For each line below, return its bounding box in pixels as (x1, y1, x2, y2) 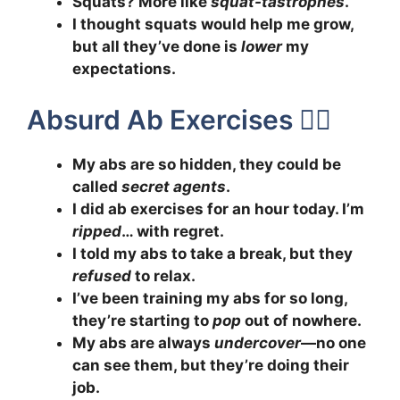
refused (72, 266, 131, 285)
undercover (214, 333, 301, 352)
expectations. (72, 60, 176, 79)
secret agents (121, 177, 226, 196)
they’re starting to (72, 311, 212, 329)
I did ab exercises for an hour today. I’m (72, 199, 364, 218)
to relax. (131, 266, 196, 285)
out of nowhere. (241, 311, 362, 329)
